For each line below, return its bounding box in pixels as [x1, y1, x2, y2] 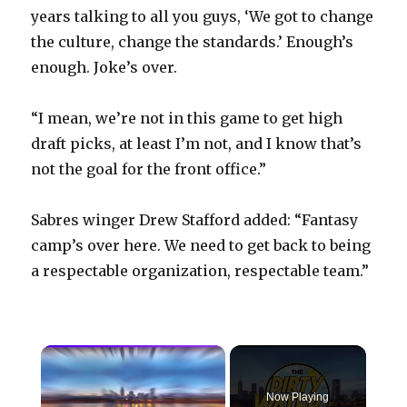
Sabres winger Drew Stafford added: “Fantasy [31, 211, 359, 230]
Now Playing [266, 391, 330, 404]
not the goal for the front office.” [31, 160, 267, 179]
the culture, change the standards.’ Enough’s [31, 33, 354, 52]
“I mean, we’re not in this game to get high [31, 109, 343, 128]
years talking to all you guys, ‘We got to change [31, 7, 374, 26]
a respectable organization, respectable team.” [31, 262, 370, 281]
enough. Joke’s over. [31, 58, 178, 77]
